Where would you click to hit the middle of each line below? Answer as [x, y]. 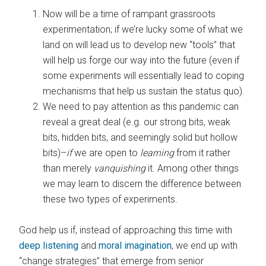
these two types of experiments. [110, 199]
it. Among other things [194, 169]
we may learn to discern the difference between [142, 184]
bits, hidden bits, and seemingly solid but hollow [140, 138]
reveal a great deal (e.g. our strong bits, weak [137, 122]
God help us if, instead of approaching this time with [126, 230]
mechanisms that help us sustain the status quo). [144, 91]
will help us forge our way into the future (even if [141, 61]
